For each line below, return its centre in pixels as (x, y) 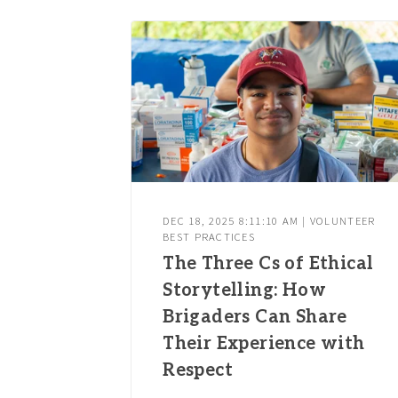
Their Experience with (264, 343)
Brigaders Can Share (255, 317)
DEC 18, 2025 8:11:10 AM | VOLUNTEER (269, 220)
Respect (198, 370)
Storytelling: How (245, 290)
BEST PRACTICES (209, 236)
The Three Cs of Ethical (268, 263)
